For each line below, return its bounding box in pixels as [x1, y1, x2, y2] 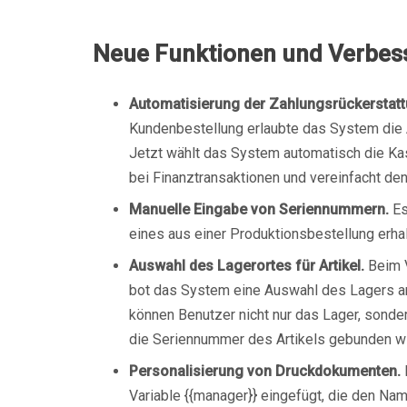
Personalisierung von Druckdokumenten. [129, 362, 401, 380]
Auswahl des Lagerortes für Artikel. [129, 257, 364, 274]
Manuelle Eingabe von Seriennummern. [129, 201, 389, 218]
